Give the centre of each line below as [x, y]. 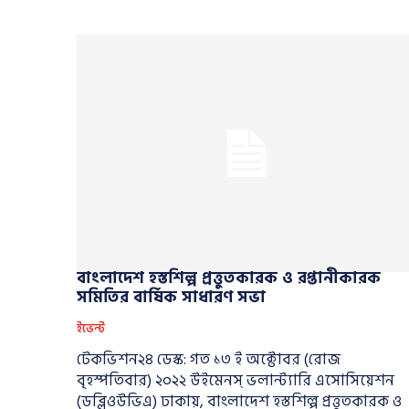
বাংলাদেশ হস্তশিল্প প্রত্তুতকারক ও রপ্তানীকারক [229, 278]
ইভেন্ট [91, 329]
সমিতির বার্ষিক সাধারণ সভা [171, 298]
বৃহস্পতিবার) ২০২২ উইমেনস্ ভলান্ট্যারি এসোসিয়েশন [236, 381]
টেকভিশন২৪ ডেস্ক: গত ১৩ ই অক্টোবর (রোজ [209, 360]
